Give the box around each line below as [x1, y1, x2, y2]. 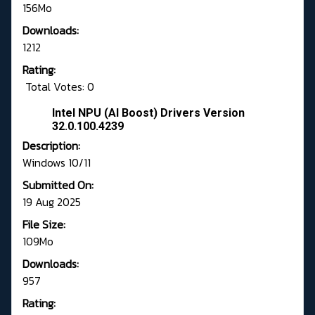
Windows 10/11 [22, 154, 91, 172]
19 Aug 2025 [22, 193, 81, 211]
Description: [22, 137, 80, 155]
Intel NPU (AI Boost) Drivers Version [52, 106, 245, 120]
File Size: [22, 216, 65, 233]
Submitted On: [22, 176, 94, 194]
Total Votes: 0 [22, 78, 94, 96]
